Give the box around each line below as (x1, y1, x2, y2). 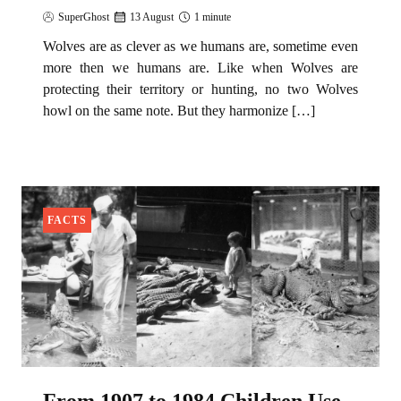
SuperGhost (58, 11, 109, 24)
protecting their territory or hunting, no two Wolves (43, 81, 358, 98)
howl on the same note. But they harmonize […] (43, 103, 315, 119)
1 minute (194, 11, 231, 24)
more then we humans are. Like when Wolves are (43, 60, 358, 76)
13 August (130, 11, 174, 24)
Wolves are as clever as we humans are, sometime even (43, 38, 358, 55)
